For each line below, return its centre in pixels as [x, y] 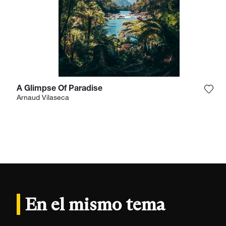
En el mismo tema [95, 204]
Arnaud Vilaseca [43, 99]
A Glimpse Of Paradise [59, 90]
